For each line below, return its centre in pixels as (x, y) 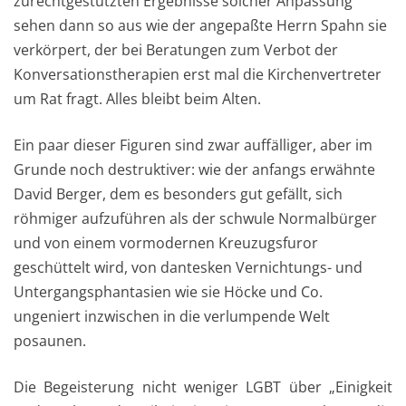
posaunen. (50, 341)
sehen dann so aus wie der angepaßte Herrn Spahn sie (200, 26)
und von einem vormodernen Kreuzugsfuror (166, 243)
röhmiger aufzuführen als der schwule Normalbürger (195, 219)
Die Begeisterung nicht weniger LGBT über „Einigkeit (203, 387)
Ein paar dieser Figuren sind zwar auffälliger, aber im (193, 145)
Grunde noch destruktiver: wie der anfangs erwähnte (194, 170)
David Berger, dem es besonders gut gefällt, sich (178, 194)
